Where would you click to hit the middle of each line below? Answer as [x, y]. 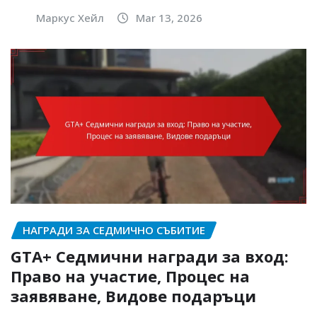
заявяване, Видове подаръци [133, 295]
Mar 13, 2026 [169, 17]
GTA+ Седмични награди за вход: [150, 256]
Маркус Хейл [70, 17]
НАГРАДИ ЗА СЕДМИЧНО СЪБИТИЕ [114, 230]
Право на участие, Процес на [130, 276]
